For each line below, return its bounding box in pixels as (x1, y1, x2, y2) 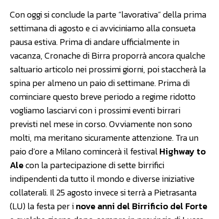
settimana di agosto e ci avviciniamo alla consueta (10, 21, 196, 35)
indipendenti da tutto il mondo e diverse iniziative (10, 172, 195, 185)
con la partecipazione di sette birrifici (23, 158, 164, 172)
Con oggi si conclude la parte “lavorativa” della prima (10, 7, 206, 21)
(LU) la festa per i (10, 199, 76, 213)
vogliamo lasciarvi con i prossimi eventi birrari (10, 103, 180, 117)
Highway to (159, 144, 206, 158)
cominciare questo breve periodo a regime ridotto (10, 89, 196, 103)
